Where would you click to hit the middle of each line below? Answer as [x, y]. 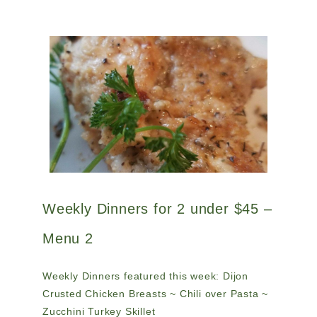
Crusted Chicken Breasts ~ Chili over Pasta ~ [156, 293]
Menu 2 [68, 238]
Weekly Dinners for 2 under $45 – [157, 208]
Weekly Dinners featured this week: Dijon [146, 276]
